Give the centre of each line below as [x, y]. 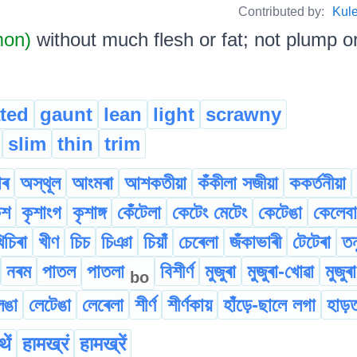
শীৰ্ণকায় [190, 304]
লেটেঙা [50, 304]
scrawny [243, 115]
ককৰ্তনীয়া [318, 183]
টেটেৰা [312, 242]
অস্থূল [40, 183]
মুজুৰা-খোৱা [280, 272]
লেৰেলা [103, 304]
